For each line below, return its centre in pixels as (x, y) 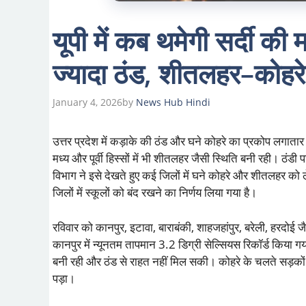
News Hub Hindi (173, 102)
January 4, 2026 (87, 102)
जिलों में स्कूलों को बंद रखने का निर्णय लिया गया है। (155, 193)
